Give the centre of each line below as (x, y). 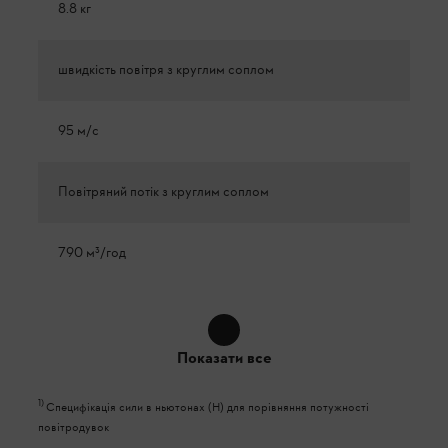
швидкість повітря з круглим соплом (166, 70)
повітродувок (73, 427)
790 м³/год (92, 253)
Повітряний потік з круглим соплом (163, 192)
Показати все (224, 358)
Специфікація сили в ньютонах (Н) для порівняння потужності (207, 407)
